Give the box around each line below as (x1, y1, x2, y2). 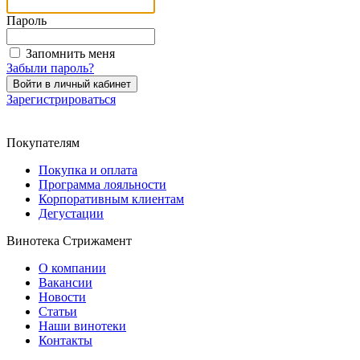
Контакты (39, 333, 92, 347)
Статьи (39, 304, 77, 318)
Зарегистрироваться (6, 92, 116, 106)
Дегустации (39, 206, 104, 220)
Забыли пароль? (6, 60, 94, 75)
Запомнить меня (26, 46, 115, 60)
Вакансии (39, 275, 92, 289)
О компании (39, 260, 106, 275)
